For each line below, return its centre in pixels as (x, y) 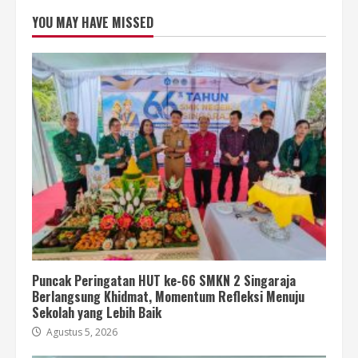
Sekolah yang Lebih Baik (97, 312)
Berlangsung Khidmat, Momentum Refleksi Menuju (168, 296)
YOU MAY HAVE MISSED (93, 22)
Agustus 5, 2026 (81, 332)
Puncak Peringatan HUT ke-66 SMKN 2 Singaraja (164, 280)
